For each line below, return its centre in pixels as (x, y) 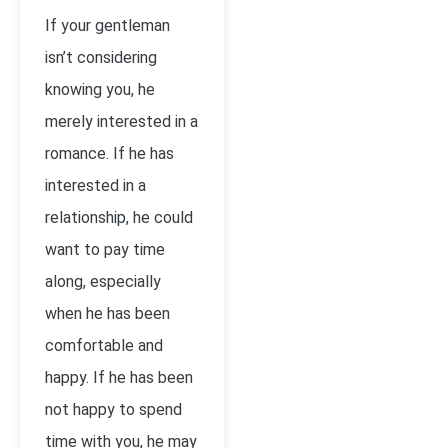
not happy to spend (113, 409)
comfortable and (104, 345)
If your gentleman (107, 25)
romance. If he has (109, 153)
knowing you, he (100, 89)
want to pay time (105, 249)
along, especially (103, 281)
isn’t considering (101, 57)
